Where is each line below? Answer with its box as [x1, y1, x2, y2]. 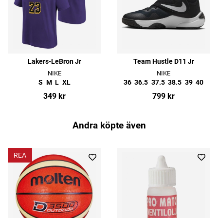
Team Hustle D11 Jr [133, 57, 194, 66]
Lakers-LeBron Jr [28, 57, 81, 66]
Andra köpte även [72, 120, 146, 131]
